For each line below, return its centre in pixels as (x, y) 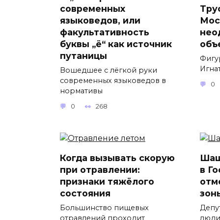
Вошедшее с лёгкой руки (109, 70)
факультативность (105, 32)
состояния (85, 193)
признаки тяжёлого (107, 182)
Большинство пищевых (104, 208)
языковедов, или (100, 20)
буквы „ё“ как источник (116, 44)
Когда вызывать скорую (117, 158)
